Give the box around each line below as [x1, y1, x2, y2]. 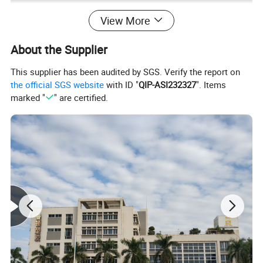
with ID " [104, 79, 139, 91]
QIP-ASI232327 [139, 79, 197, 91]
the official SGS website [11, 79, 104, 91]
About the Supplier [11, 42, 108, 58]
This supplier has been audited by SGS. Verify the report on [11, 66, 241, 78]
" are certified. [53, 92, 108, 104]
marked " [11, 92, 46, 104]
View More [100, 14, 150, 28]
